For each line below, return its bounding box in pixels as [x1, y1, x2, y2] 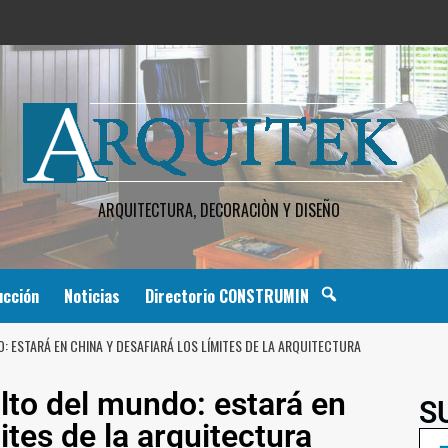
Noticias [63, 284, 120, 308]
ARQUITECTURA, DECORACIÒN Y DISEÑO [98, 198, 340, 222]
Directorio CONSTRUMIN [144, 284, 309, 308]
